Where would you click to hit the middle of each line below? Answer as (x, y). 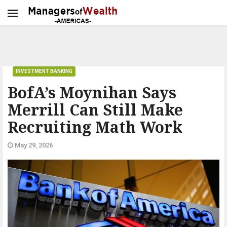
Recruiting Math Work (95, 127)
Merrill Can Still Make (95, 110)
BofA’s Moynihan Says (92, 92)
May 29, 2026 (33, 145)
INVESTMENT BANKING (44, 71)
